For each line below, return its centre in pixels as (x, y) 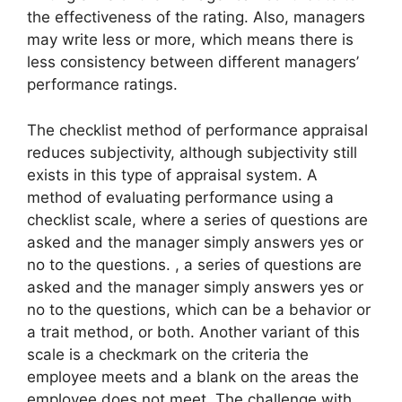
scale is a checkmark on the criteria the (168, 354)
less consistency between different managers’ (193, 62)
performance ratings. (102, 85)
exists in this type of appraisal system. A (172, 175)
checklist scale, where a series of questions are (197, 219)
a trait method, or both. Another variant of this (193, 332)
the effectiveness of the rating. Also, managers (196, 17)
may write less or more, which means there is (190, 40)
